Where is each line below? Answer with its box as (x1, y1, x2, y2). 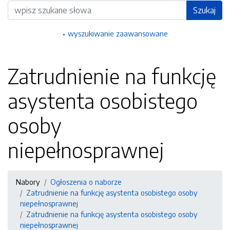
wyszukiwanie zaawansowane (67, 29, 168, 38)
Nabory (16, 177, 40, 186)
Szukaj (193, 5, 216, 15)
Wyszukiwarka (8, 1, 56, 10)
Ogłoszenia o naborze (50, 177, 122, 186)
